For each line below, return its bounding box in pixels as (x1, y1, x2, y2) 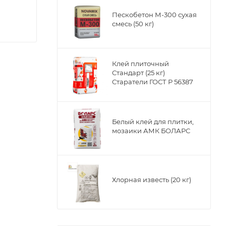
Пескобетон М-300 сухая (112, 11, 197, 19)
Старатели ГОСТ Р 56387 (112, 78, 193, 86)
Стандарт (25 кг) (112, 69, 165, 77)
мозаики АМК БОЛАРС (112, 127, 190, 135)
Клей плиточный (112, 60, 169, 68)
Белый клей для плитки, (112, 118, 194, 126)
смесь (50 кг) (112, 20, 154, 28)
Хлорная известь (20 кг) (112, 176, 191, 184)
